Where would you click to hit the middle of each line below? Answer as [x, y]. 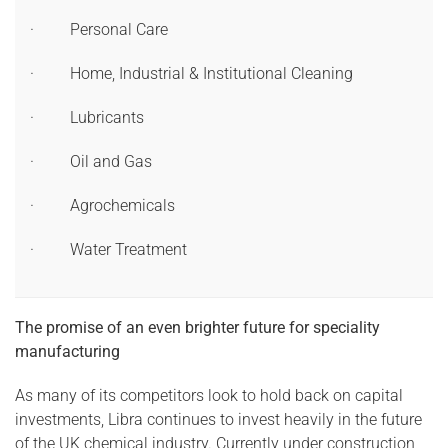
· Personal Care [99, 29]
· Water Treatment [108, 249]
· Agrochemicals [102, 205]
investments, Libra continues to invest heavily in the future [218, 419]
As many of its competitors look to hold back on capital [209, 395]
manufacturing [67, 351]
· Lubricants [87, 117]
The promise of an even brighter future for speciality [197, 327]
